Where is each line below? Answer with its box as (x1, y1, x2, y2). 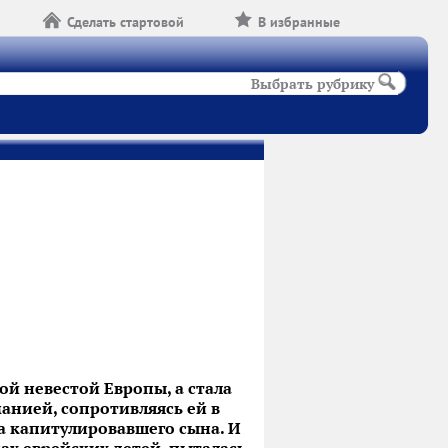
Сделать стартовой (67, 13, 185, 31)
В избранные (258, 13, 341, 31)
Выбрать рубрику (251, 75, 375, 93)
